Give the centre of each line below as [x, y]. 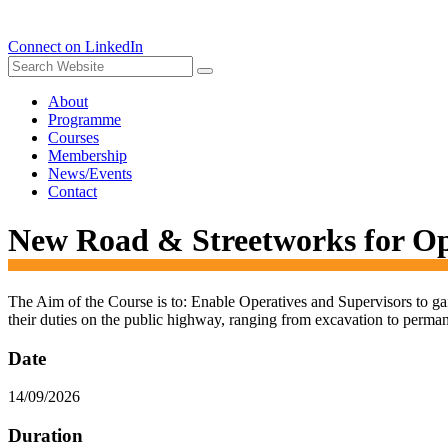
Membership [87, 155]
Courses [73, 137]
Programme [84, 119]
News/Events [90, 173]
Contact [72, 191]
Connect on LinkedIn [75, 46]
